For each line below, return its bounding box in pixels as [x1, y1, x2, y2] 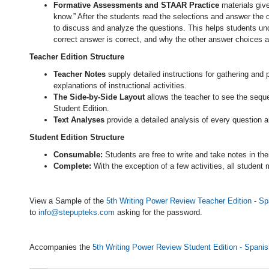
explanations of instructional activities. [53, 81, 187, 90]
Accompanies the [29, 243, 92, 252]
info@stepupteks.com [38, 208, 115, 217]
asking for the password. [115, 208, 202, 217]
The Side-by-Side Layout [53, 92, 145, 101]
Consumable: [53, 150, 103, 159]
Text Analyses [53, 115, 104, 124]
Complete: [53, 162, 91, 171]
